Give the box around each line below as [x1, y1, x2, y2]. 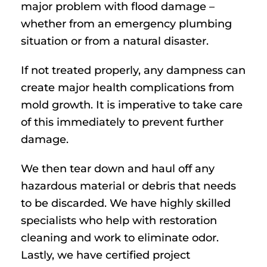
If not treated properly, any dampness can [21, 63, 246, 77]
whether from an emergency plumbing [21, 17, 232, 30]
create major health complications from [21, 80, 234, 94]
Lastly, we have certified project [21, 248, 190, 262]
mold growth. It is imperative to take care [21, 98, 243, 111]
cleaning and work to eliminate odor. [21, 231, 219, 244]
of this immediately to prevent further [21, 115, 223, 129]
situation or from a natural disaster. [21, 34, 209, 48]
